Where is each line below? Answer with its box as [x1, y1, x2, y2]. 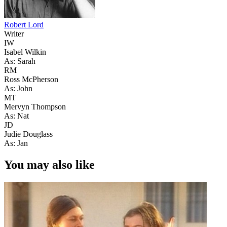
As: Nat [4, 111, 29, 120]
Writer [4, 29, 24, 38]
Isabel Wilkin [4, 47, 46, 56]
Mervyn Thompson [4, 102, 66, 111]
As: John [4, 84, 32, 93]
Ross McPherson [4, 74, 58, 84]
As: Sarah [4, 56, 35, 65]
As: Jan [4, 138, 28, 147]
